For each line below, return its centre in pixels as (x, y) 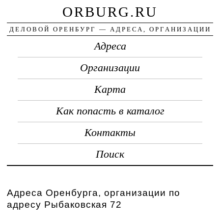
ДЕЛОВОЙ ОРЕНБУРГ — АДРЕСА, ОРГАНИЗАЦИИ (110, 29)
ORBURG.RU (110, 12)
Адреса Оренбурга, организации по (94, 192)
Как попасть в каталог (110, 111)
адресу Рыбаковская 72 (65, 204)
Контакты (110, 132)
